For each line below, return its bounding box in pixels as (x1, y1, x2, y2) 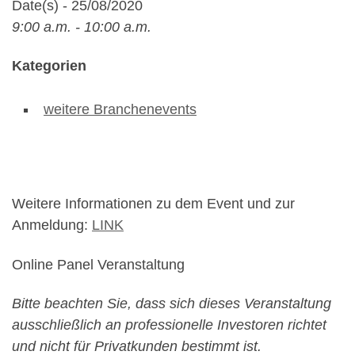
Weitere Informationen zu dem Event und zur (12, 196, 295, 212)
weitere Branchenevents (44, 101, 197, 118)
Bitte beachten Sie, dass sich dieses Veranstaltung (12, 296, 331, 312)
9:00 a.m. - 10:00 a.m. (12, 18, 151, 35)
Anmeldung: (12, 217, 92, 234)
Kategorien (12, 58, 86, 74)
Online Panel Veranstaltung (12, 256, 185, 273)
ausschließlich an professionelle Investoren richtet (12, 317, 326, 334)
